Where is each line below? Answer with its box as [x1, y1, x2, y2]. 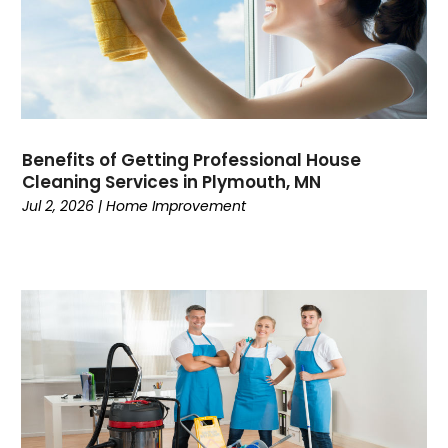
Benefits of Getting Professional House [22, 147, 362, 172]
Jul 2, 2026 [22, 195, 95, 216]
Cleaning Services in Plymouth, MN [22, 169, 322, 194]
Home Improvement [106, 195, 247, 216]
